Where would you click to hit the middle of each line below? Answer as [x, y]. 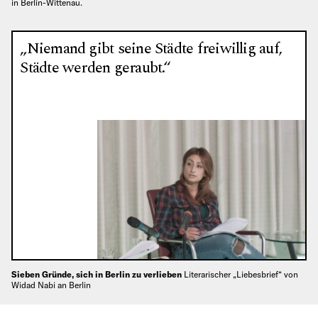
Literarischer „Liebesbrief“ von [241, 275]
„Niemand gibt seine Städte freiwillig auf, [151, 48]
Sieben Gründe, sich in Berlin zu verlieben [98, 275]
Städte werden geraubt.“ [95, 67]
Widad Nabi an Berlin [51, 285]
